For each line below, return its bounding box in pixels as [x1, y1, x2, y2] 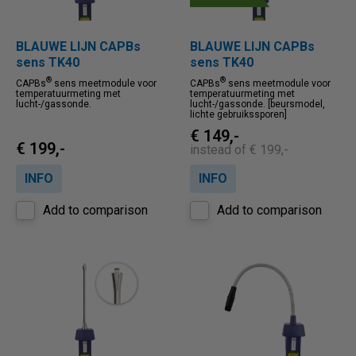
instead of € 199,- [190, 142, 288, 157]
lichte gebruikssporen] [190, 109, 287, 120]
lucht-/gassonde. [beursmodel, [190, 99, 325, 110]
